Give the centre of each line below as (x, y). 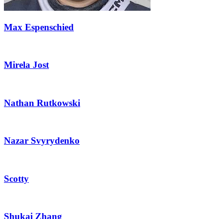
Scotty (16, 178)
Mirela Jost (26, 65)
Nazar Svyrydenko (42, 141)
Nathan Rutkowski (42, 103)
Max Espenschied (39, 27)
